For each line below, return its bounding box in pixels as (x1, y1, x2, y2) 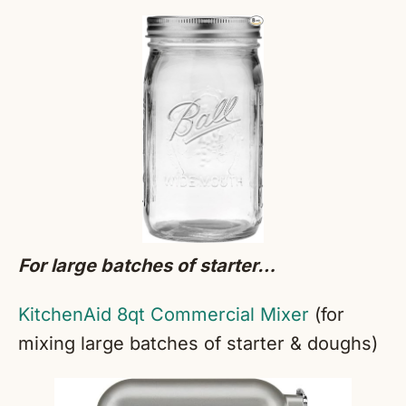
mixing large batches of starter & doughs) (18, 333, 378, 355)
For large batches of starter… (18, 255, 275, 277)
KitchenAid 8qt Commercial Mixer (18, 304, 309, 326)
